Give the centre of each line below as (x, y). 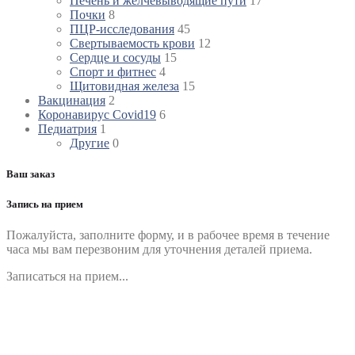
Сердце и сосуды (115, 57)
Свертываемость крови (132, 43)
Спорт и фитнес (113, 71)
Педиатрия (67, 128)
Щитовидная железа (124, 86)
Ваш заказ (31, 174)
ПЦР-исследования (122, 29)
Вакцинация (72, 100)
